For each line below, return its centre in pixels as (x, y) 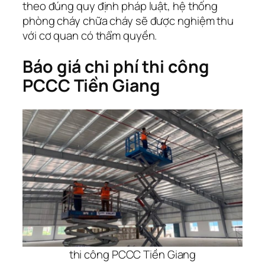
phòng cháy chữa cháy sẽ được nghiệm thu (128, 21)
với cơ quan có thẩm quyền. (90, 36)
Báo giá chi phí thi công (116, 67)
